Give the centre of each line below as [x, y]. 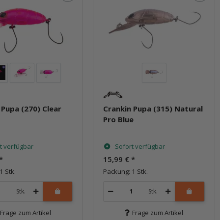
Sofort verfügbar [140, 146]
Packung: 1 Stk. [126, 171]
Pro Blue [119, 119]
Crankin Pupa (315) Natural [153, 108]
